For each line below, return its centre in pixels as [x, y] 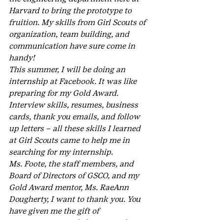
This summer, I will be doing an [68, 69]
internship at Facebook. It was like [74, 81]
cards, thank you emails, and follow [75, 117]
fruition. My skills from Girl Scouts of [78, 22]
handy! [22, 58]
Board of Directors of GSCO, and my [75, 176]
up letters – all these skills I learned [76, 128]
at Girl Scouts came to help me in [70, 140]
